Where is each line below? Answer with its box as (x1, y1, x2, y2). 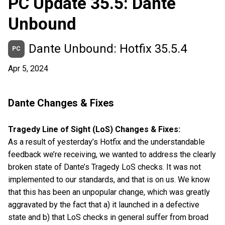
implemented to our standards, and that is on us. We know (8, 175, 210, 185)
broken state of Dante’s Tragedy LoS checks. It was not (8, 162, 201, 172)
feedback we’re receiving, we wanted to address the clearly (8, 150, 216, 160)
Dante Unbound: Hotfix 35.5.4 (29, 42, 187, 56)
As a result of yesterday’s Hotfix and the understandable (8, 137, 205, 147)
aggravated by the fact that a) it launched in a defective (8, 200, 199, 210)
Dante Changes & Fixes (8, 97, 117, 109)
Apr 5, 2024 (8, 64, 48, 73)
